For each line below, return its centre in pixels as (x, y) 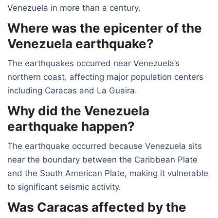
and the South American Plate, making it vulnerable (108, 173)
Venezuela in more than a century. (74, 8)
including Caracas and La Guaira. (72, 90)
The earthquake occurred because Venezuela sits (105, 146)
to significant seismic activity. (64, 187)
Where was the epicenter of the (105, 28)
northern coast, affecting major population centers (105, 77)
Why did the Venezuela (78, 110)
